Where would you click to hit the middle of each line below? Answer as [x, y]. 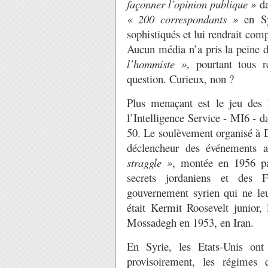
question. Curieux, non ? [180, 79]
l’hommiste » [157, 64]
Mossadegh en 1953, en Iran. [190, 222]
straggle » [150, 162]
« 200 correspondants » [183, 19]
